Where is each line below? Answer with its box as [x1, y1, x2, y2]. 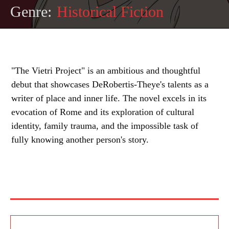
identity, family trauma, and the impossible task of [11, 121, 198, 131]
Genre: [10, 3, 52, 20]
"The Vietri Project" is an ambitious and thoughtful [11, 65, 200, 76]
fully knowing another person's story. [11, 134, 149, 145]
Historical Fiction [57, 3, 164, 20]
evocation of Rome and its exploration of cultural [11, 107, 194, 117]
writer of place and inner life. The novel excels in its [11, 93, 207, 103]
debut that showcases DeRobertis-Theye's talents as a [11, 79, 209, 89]
